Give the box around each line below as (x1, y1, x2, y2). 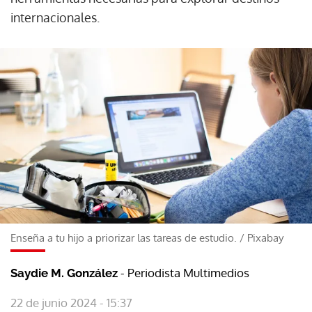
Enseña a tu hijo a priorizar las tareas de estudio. (10, 231, 237, 244)
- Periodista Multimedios (120, 265, 249, 280)
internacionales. (10, 10, 100, 25)
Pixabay (247, 231, 283, 244)
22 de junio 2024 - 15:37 (10, 295, 132, 310)
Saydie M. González (10, 265, 120, 280)
